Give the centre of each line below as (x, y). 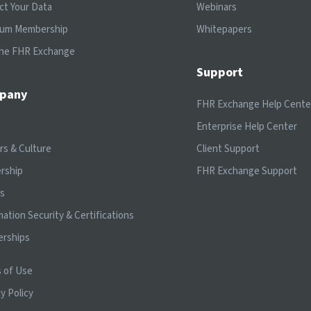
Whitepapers (224, 29)
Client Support (228, 149)
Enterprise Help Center (246, 126)
